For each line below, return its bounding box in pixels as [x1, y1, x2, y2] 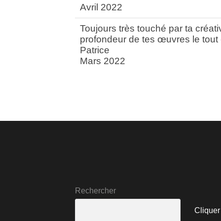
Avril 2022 [80, 1, 122, 12]
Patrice [80, 44, 110, 55]
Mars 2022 [80, 55, 125, 66]
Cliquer [194, 206, 220, 215]
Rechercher [75, 186, 116, 195]
